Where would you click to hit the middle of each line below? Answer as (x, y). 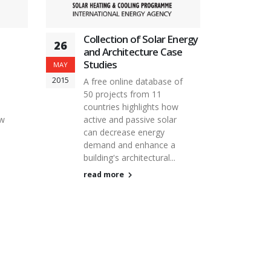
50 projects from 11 (122, 94)
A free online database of (133, 82)
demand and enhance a (129, 145)
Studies (100, 65)
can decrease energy (124, 132)
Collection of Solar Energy (141, 39)
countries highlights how (131, 107)
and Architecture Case (133, 52)
